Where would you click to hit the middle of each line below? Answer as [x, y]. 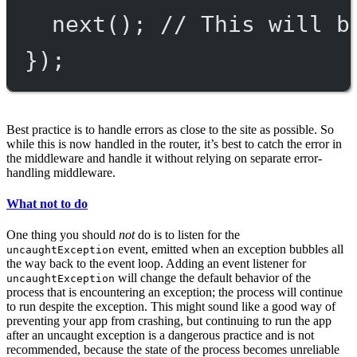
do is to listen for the [187, 235]
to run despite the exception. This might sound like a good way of [171, 307]
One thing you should [63, 235]
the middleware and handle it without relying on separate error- [164, 158]
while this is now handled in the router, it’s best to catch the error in [174, 143]
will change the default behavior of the [213, 278]
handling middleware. [61, 172]
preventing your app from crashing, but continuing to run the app [169, 321]
